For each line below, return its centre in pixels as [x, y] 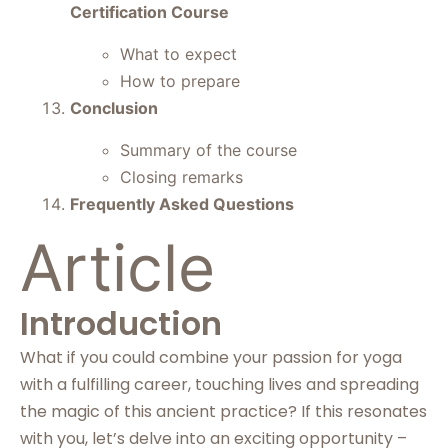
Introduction [121, 323]
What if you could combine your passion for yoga [211, 357]
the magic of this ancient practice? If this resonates [223, 411]
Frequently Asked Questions [182, 204]
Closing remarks [181, 177]
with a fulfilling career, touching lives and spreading [219, 384]
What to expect [178, 54]
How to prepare [180, 81]
